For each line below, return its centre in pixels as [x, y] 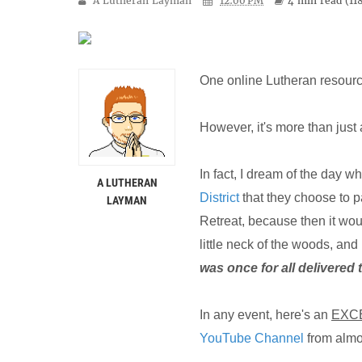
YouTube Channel [253, 338]
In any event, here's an [265, 315]
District [219, 198]
